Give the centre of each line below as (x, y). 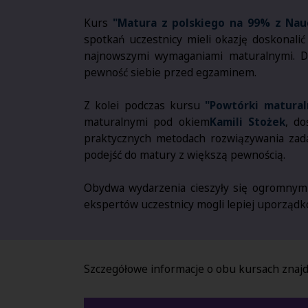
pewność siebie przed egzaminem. (170, 73)
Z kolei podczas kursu (145, 106)
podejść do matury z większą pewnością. (185, 155)
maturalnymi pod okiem (147, 122)
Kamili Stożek (247, 122)
